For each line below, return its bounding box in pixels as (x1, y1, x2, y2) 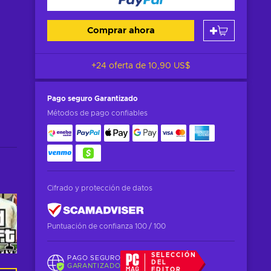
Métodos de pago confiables (47, 109, 148, 117)
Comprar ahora (87, 26, 155, 35)
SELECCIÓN (151, 252, 197, 258)
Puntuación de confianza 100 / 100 (47, 223, 166, 230)
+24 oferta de (91, 62, 148, 70)
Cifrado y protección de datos (47, 184, 152, 192)
